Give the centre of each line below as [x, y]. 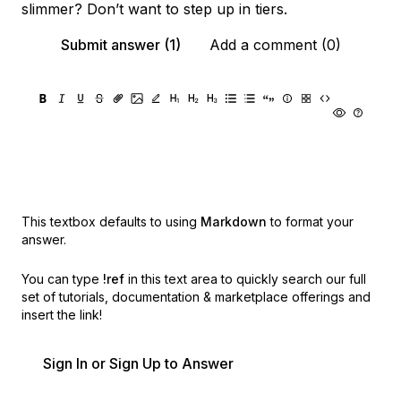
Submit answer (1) [120, 45]
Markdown [234, 222]
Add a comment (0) [275, 45]
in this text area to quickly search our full [247, 279]
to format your [312, 222]
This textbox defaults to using [109, 222]
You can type [60, 279]
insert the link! [62, 315]
